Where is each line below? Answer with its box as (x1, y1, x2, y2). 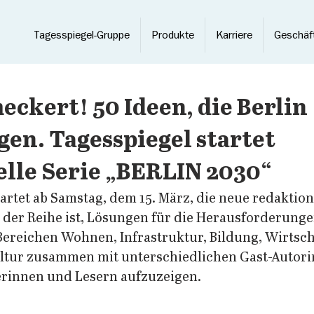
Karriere (216, 29, 252, 41)
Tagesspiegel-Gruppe (34, 29, 130, 41)
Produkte (151, 29, 194, 41)
